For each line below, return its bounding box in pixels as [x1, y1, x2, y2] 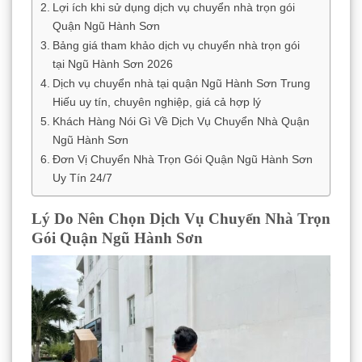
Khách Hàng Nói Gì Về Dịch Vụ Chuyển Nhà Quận [52, 114, 309, 128]
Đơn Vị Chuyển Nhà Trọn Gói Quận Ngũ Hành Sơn [52, 152, 313, 166]
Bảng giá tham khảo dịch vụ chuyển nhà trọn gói [52, 38, 300, 52]
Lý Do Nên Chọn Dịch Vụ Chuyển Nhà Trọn [32, 209, 330, 227]
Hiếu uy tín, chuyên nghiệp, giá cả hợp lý [52, 95, 261, 108]
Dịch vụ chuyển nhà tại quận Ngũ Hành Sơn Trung [52, 76, 310, 90]
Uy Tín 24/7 [52, 170, 112, 184]
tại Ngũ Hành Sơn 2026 [52, 57, 173, 70]
